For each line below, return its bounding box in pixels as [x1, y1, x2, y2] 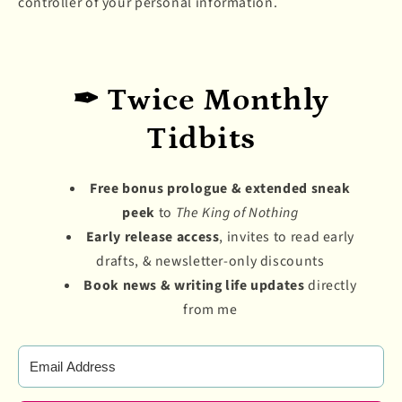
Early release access [85, 226, 220, 247]
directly [304, 275, 357, 295]
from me [183, 299, 238, 319]
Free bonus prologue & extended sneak [90, 178, 351, 198]
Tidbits [146, 120, 256, 156]
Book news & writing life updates [83, 275, 305, 295]
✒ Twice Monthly [72, 82, 330, 118]
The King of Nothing [175, 202, 299, 223]
